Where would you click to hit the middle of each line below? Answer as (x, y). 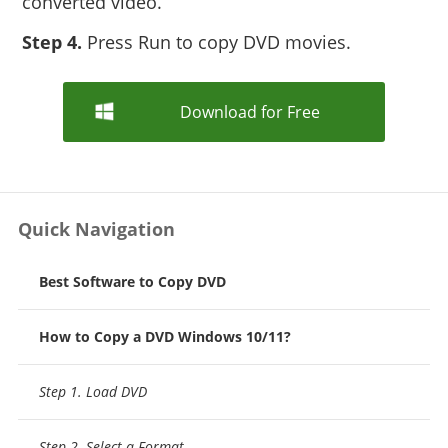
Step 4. (52, 42)
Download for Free (249, 112)
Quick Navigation (96, 229)
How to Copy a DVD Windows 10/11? (164, 336)
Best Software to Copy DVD (132, 281)
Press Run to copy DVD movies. (217, 42)
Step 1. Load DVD (92, 391)
